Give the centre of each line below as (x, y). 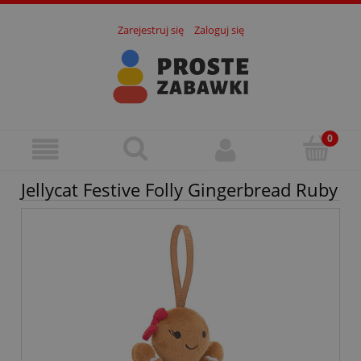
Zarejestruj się (150, 30)
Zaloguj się (219, 30)
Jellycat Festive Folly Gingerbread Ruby (179, 190)
